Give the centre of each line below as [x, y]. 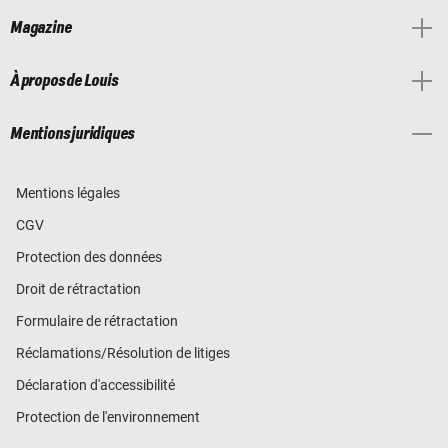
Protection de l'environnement [108, 417]
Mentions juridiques [72, 134]
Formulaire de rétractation [97, 321]
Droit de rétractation [78, 289]
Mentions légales [68, 193]
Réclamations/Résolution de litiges [123, 353]
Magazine [41, 28]
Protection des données [89, 257]
